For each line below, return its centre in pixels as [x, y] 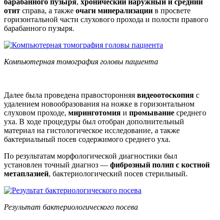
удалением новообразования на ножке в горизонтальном [99, 104]
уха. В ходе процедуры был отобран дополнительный [94, 121]
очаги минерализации [114, 10]
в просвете [172, 10]
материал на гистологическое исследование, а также [92, 130]
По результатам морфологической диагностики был [91, 156]
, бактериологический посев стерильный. [118, 173]
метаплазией [26, 173]
